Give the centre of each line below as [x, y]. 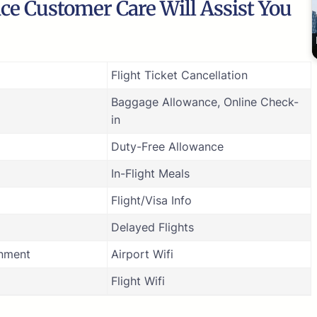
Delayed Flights [152, 227]
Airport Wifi [142, 254]
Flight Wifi [138, 281]
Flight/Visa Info [151, 200]
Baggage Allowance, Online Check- [205, 102]
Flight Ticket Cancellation [179, 75]
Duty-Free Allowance [167, 146]
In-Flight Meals [150, 173]
